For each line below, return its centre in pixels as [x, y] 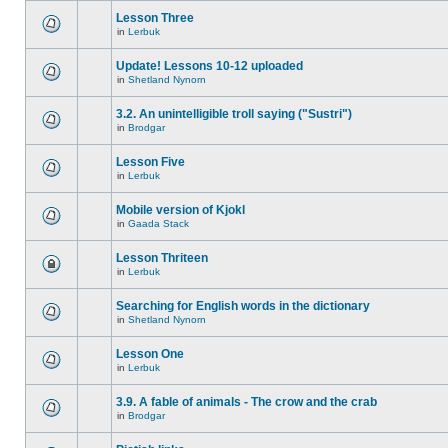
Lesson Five [150, 162]
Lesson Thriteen [162, 258]
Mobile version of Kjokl [180, 210]
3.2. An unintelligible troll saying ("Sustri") [234, 114]
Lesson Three [155, 18]
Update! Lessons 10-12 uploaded [209, 66]
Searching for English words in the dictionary [243, 306]
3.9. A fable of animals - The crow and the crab [246, 402]
